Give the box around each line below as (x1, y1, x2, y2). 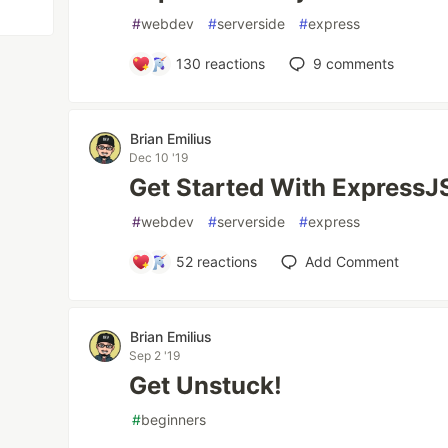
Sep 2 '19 (129, 348, 181, 364)
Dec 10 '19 (129, 150, 189, 166)
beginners (141, 411, 207, 429)
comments (322, 55, 395, 73)
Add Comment (305, 253, 400, 271)
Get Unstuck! (129, 371, 283, 401)
